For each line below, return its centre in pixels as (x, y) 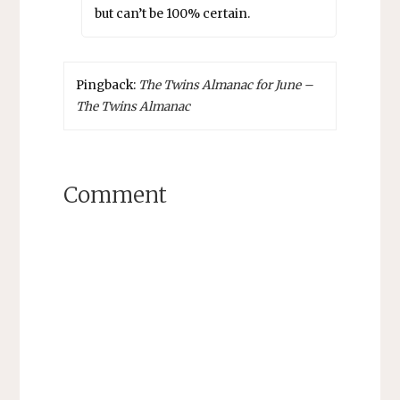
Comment (115, 195)
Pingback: (108, 85)
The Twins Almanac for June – (226, 85)
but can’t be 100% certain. (172, 14)
